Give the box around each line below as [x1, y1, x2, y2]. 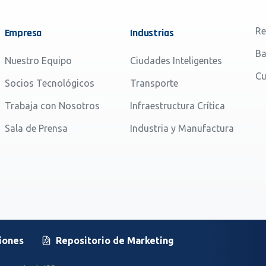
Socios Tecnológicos [4, 77, 94, 88]
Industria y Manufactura [129, 122, 234, 134]
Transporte [129, 77, 178, 88]
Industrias [129, 26, 174, 40]
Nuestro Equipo [4, 55, 72, 66]
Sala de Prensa [4, 122, 68, 134]
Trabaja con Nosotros [4, 100, 100, 111]
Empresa [4, 26, 42, 40]
